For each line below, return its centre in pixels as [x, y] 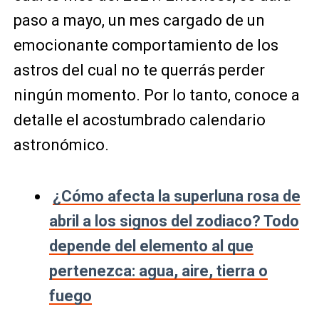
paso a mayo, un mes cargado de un [139, 20]
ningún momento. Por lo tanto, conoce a [156, 95]
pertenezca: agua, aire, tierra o [158, 271]
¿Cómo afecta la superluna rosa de [176, 196]
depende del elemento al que [151, 246]
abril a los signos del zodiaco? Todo [174, 221]
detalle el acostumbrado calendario [139, 120]
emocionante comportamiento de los [146, 45]
